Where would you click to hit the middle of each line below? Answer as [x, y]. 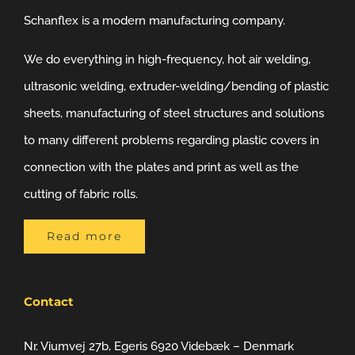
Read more [84, 236]
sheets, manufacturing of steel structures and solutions [174, 113]
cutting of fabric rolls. [81, 194]
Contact [49, 301]
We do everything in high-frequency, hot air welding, [167, 59]
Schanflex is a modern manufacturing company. [155, 20]
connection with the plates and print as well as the [161, 167]
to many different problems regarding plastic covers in [172, 140]
